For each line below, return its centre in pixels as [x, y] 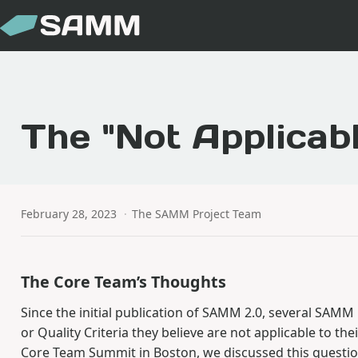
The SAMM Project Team [197, 213]
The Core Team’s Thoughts [123, 282]
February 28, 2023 [68, 213]
